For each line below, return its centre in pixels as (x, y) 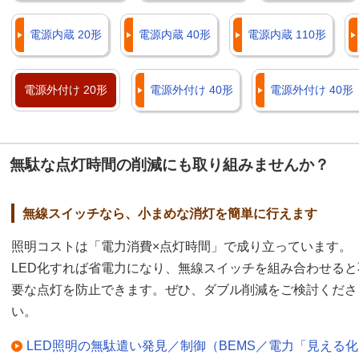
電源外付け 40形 (192, 90)
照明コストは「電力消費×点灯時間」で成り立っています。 (182, 247)
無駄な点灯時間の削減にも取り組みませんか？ (169, 165)
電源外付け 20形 (66, 90)
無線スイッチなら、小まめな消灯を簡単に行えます (170, 214)
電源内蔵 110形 (287, 35)
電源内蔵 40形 (175, 35)
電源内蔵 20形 (66, 35)
